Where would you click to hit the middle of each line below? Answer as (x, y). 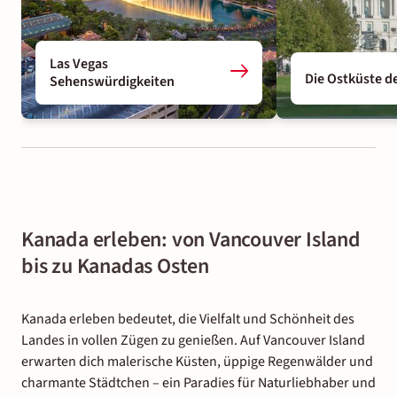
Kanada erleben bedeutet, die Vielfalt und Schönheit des (188, 319)
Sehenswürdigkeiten (112, 82)
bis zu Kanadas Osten (116, 267)
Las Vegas (79, 64)
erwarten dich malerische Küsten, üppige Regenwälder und (197, 362)
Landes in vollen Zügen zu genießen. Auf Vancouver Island (193, 341)
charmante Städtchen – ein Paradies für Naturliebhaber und (198, 383)
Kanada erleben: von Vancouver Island (191, 240)
